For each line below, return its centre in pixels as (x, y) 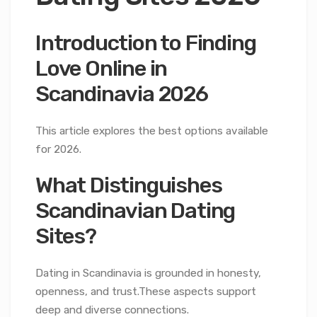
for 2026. (58, 149)
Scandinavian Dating (136, 211)
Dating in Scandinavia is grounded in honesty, (148, 273)
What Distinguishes (129, 185)
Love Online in (102, 69)
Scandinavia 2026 (122, 94)
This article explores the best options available (152, 131)
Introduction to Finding (146, 43)
